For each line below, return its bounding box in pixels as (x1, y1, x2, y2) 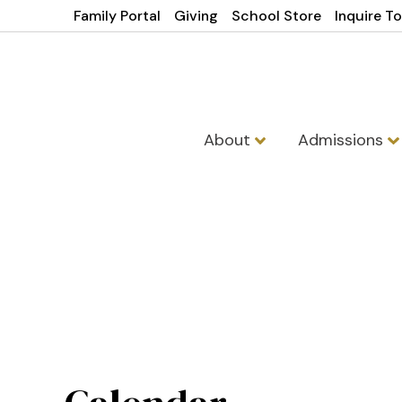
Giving (174, 6, 219, 25)
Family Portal (74, 6, 162, 25)
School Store (232, 6, 322, 25)
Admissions (298, 129, 389, 151)
